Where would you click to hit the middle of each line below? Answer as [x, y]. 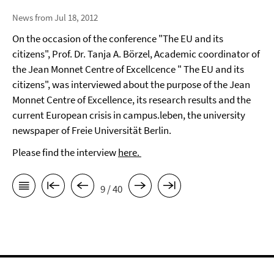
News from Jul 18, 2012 [55, 17]
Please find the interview [65, 152]
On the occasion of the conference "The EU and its [118, 39]
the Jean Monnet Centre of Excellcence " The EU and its [128, 69]
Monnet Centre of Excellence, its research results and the [131, 100]
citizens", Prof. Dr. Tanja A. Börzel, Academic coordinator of [136, 54]
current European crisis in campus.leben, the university [129, 115]
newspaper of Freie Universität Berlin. [92, 130]
